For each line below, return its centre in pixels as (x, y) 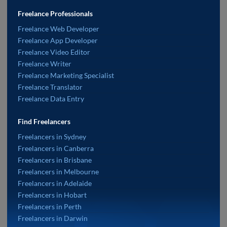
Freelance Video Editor (54, 52)
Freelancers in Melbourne (58, 172)
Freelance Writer (45, 64)
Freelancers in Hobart (52, 195)
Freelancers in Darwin (53, 218)
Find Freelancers (44, 122)
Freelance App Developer (58, 41)
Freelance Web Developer (59, 29)
